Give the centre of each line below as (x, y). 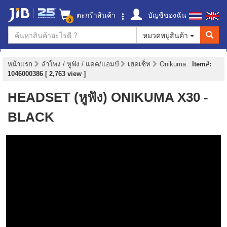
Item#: (202, 64)
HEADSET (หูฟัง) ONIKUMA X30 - (108, 97)
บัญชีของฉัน (166, 15)
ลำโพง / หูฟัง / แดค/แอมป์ (81, 64)
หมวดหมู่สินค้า (166, 35)
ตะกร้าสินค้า (95, 15)
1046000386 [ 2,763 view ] (47, 74)
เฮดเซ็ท (140, 64)
